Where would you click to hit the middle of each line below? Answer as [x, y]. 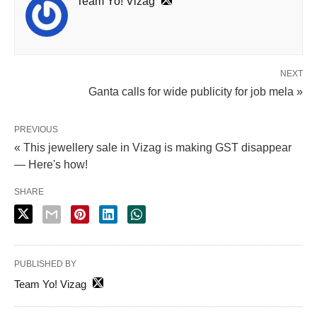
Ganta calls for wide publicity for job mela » [196, 91]
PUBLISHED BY [45, 264]
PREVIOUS [36, 129]
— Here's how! [51, 164]
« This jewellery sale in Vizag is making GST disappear [153, 147]
